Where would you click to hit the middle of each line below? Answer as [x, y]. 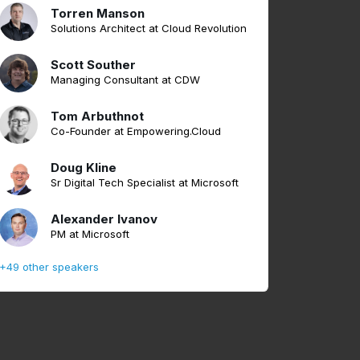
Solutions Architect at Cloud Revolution [149, 29]
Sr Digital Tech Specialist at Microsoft [145, 183]
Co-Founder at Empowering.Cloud [136, 131]
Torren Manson [98, 14]
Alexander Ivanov [104, 219]
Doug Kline [84, 168]
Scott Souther [93, 65]
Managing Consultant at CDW [125, 80]
